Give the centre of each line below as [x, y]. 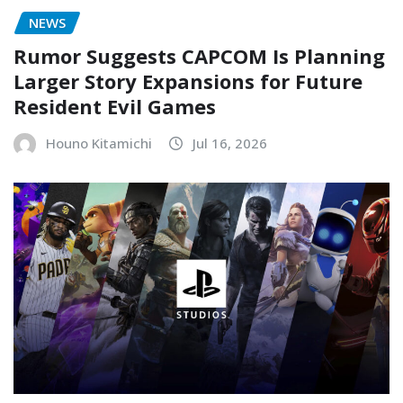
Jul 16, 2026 [230, 143]
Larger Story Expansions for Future [188, 81]
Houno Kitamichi [99, 143]
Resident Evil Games [115, 106]
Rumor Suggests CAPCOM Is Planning [199, 55]
